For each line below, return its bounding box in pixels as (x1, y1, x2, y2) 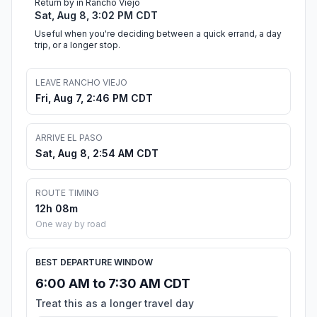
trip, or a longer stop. (35, 40, 120, 51)
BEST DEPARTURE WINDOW (35, 257, 153, 268)
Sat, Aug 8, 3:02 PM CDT (35, 9, 158, 22)
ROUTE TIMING (35, 188, 99, 199)
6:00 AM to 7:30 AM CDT (35, 276, 190, 292)
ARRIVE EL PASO (35, 132, 103, 144)
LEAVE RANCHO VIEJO (35, 77, 127, 88)
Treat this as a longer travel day (35, 297, 194, 310)
